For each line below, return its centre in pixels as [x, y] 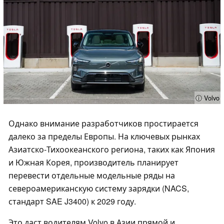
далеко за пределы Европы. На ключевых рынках [104, 136]
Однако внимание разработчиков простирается [103, 123]
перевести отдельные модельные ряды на [92, 175]
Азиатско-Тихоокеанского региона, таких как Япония [112, 149]
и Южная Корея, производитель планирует [93, 162]
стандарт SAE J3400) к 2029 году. [72, 201]
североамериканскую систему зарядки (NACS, [99, 188]
